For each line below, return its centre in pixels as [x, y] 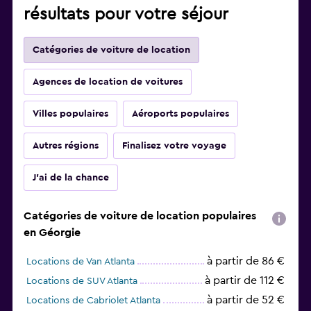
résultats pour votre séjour [126, 15]
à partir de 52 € [246, 300]
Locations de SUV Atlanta [82, 281]
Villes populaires [70, 114]
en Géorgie [52, 233]
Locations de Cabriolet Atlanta [93, 301]
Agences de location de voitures [108, 82]
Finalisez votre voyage [174, 146]
